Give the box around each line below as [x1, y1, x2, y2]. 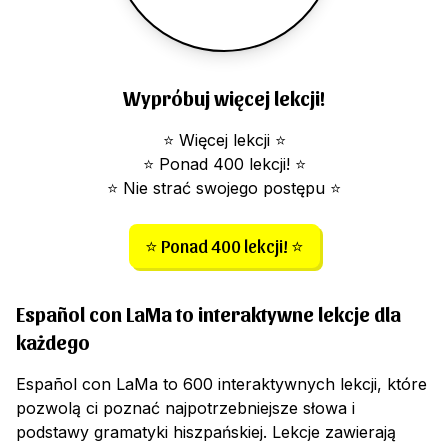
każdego [16, 330, 90, 354]
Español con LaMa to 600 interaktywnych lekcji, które [16, 374, 427, 394]
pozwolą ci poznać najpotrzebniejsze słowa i [16, 398, 355, 418]
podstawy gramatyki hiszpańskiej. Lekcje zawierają [16, 422, 396, 442]
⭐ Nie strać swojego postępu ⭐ [107, 178, 341, 198]
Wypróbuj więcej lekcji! [123, 86, 325, 110]
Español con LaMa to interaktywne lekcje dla [16, 302, 401, 326]
